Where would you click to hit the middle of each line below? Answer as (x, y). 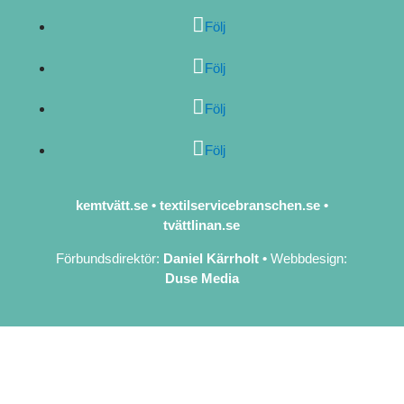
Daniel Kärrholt (211, 259)
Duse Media (202, 279)
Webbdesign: (308, 259)
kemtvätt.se (111, 206)
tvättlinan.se (202, 225)
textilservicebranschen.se (239, 206)
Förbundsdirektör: (110, 259)
